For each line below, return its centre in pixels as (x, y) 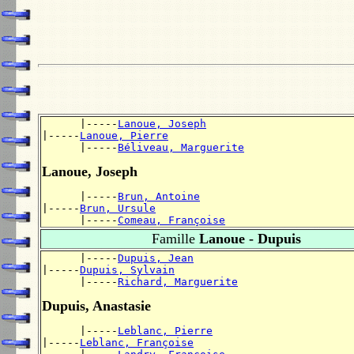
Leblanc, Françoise (137, 343)
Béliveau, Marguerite (181, 148)
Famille (173, 239)
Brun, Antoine (159, 197)
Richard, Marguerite (178, 282)
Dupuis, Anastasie (96, 306)
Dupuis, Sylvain (127, 270)
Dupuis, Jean (156, 258)
